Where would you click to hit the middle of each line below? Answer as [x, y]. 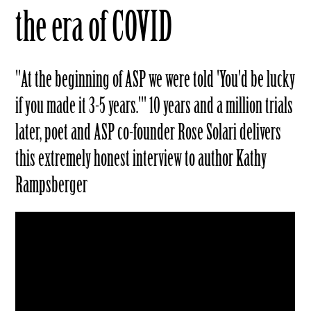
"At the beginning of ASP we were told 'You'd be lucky [155, 79]
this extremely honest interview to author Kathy [141, 158]
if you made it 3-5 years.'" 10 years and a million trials [154, 106]
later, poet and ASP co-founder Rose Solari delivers [149, 132]
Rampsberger [52, 185]
